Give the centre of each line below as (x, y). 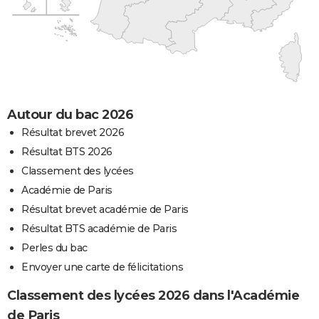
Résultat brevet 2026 (73, 132)
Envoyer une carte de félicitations (102, 267)
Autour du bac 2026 (70, 114)
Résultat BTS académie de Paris (99, 228)
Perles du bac (54, 247)
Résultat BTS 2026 (67, 151)
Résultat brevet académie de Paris (105, 209)
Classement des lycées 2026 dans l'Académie (153, 295)
